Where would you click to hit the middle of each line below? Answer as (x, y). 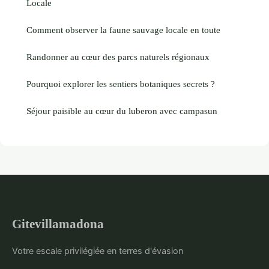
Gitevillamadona (58, 224)
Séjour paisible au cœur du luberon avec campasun (122, 111)
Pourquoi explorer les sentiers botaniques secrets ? (121, 84)
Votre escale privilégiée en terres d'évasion (98, 251)
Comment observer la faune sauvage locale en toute (123, 30)
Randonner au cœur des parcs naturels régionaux (118, 57)
